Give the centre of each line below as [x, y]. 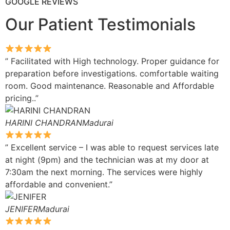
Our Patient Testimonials [100, 24]
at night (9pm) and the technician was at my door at [107, 159]
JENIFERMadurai [37, 209]
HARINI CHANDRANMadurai [59, 122]
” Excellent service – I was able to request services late [112, 147]
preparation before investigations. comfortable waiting [112, 73]
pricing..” [22, 98]
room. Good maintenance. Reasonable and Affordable [110, 85]
